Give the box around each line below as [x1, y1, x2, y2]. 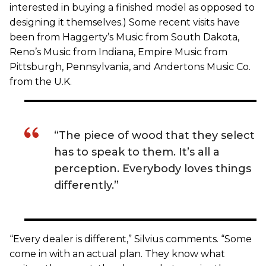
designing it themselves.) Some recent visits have [9, 16, 240, 28]
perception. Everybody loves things [54, 161, 251, 175]
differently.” [54, 178, 119, 192]
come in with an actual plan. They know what [9, 248, 225, 259]
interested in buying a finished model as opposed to [9, 1, 255, 13]
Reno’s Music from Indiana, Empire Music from [9, 46, 227, 58]
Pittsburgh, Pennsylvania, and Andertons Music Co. [9, 61, 251, 72]
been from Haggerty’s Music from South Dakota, [9, 31, 239, 43]
